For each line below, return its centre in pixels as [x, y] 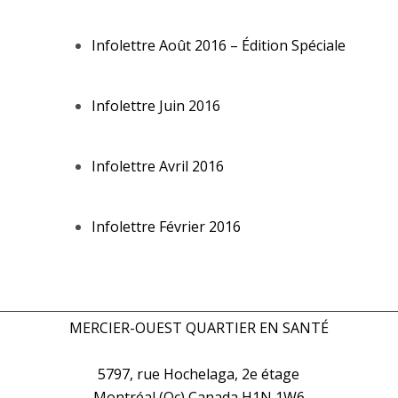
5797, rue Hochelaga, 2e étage [199, 374]
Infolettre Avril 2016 [157, 166]
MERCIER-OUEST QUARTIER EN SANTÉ [199, 328]
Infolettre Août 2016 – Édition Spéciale [218, 45]
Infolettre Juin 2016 [155, 106]
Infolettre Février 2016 [166, 227]
